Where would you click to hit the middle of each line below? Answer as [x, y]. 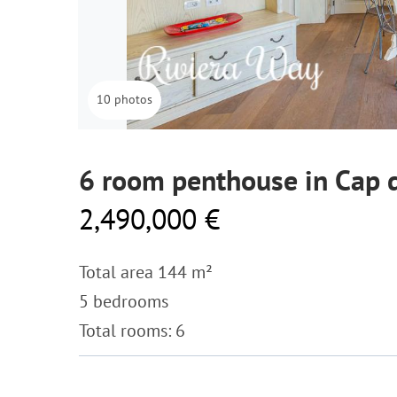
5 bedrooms [124, 301]
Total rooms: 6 [132, 331]
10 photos [125, 99]
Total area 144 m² [146, 272]
